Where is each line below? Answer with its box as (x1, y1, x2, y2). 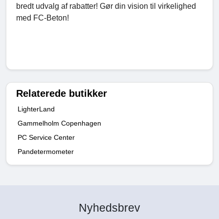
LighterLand (18, 105, 55, 113)
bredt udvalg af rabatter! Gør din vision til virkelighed (16, 2, 196, 11)
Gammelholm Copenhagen (18, 119, 101, 128)
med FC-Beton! (16, 14, 69, 22)
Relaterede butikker (16, 88, 107, 99)
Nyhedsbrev (79, 201, 140, 215)
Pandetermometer (18, 148, 74, 156)
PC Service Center (18, 133, 75, 142)
